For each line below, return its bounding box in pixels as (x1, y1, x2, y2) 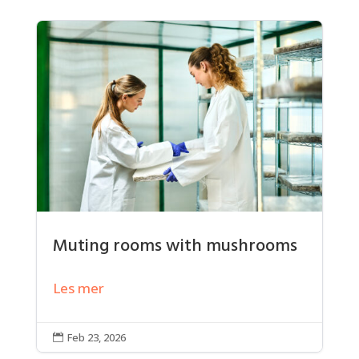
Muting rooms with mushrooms (52, 232, 297, 260)
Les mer (52, 278, 104, 297)
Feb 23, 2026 (67, 329, 126, 345)
